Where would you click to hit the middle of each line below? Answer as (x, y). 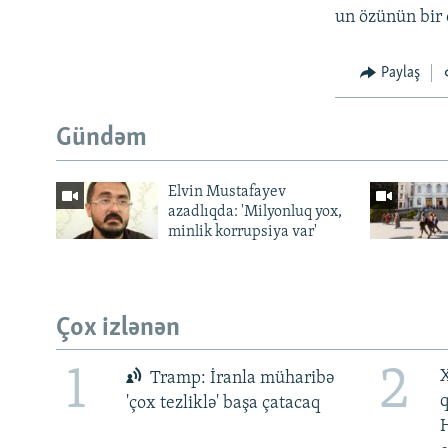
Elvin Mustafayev (226, 191)
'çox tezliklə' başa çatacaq (222, 403)
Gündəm (101, 139)
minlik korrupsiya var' (242, 231)
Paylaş (400, 72)
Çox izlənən (118, 328)
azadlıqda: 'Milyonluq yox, (254, 211)
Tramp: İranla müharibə (240, 378)
